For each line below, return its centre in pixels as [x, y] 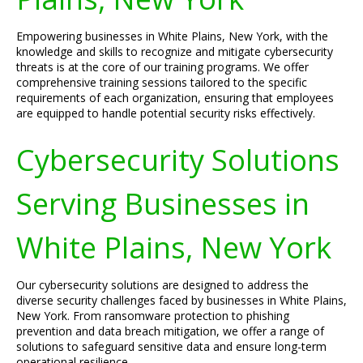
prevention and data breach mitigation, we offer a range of [170, 331]
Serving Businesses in [163, 203]
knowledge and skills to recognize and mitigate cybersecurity [175, 51]
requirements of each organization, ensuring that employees [175, 98]
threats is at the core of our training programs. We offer [162, 67]
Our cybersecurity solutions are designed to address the [162, 285]
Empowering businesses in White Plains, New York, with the [172, 36]
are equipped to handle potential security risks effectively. [166, 113]
